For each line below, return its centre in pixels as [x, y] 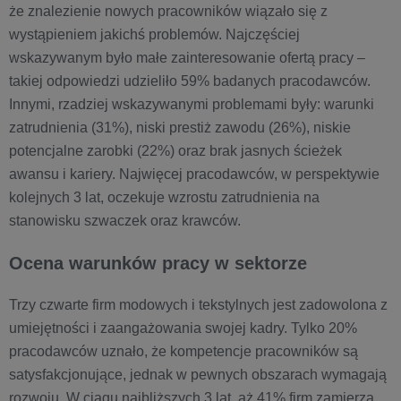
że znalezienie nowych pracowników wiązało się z [168, 11]
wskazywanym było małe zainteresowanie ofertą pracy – [187, 57]
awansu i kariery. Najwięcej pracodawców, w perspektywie [194, 174]
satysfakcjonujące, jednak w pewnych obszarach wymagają [198, 374]
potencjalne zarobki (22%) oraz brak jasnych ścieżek [175, 150]
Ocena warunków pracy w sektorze [158, 263]
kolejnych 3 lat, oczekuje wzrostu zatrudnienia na [164, 197]
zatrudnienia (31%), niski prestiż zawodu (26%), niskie [180, 127]
